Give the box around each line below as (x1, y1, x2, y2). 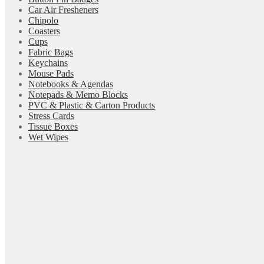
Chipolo (28, 15, 58, 25)
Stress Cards (28, 110, 74, 121)
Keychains (28, 57, 68, 68)
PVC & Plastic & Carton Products (28, 100, 155, 110)
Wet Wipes (28, 131, 68, 142)
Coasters (28, 25, 60, 36)
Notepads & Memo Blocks (28, 89, 128, 100)
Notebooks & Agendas (28, 78, 113, 89)
